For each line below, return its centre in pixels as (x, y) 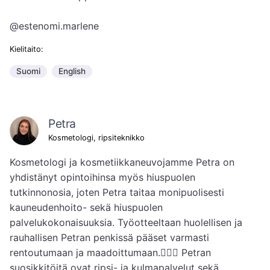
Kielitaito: (27, 49)
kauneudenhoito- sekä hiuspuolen (86, 208)
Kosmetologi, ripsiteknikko (96, 137)
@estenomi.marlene (54, 26)
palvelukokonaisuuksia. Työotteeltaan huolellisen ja (126, 223)
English (72, 71)
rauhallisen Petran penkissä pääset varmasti (109, 238)
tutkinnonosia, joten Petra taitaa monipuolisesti (117, 193)
